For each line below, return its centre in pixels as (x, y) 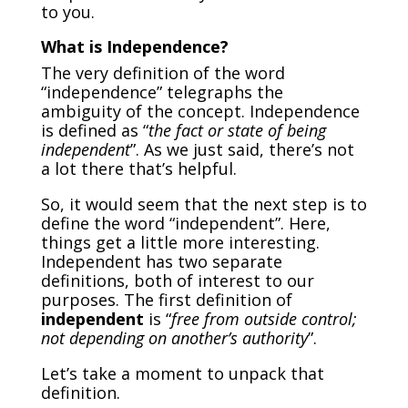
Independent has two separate (161, 261)
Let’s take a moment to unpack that (182, 373)
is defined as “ (94, 130)
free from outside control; (264, 318)
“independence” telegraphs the (162, 92)
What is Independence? (134, 46)
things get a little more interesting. (180, 242)
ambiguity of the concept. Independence (200, 111)
